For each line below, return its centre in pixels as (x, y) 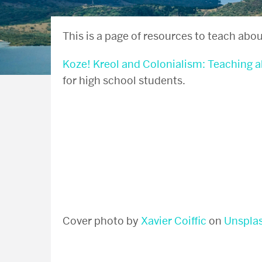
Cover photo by (102, 221)
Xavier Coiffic (174, 221)
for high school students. (124, 81)
